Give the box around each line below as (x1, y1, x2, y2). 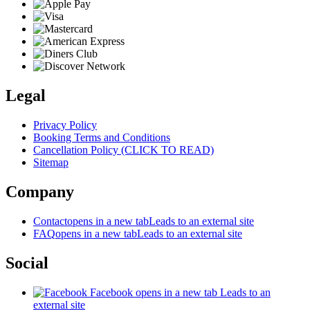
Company (6, 182, 74, 201)
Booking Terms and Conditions (33, 131, 170, 144)
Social (6, 253, 48, 272)
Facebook (90, 286, 133, 298)
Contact (33, 215, 67, 227)
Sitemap (33, 156, 69, 169)
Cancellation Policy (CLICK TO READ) (33, 144, 214, 156)
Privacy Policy (33, 119, 97, 131)
